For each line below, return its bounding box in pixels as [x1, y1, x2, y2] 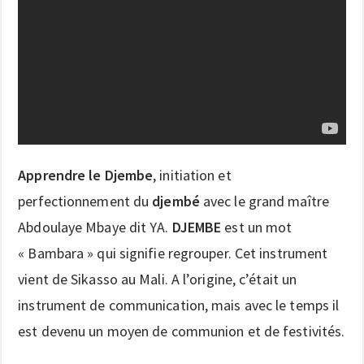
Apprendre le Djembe [18, 165, 154, 184]
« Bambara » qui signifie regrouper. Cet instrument [18, 243, 328, 262]
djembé [152, 191, 200, 210]
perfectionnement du [18, 191, 153, 210]
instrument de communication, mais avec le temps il [18, 295, 340, 314]
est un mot [221, 217, 292, 236]
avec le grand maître [199, 191, 329, 210]
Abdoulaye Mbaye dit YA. [18, 217, 172, 236]
